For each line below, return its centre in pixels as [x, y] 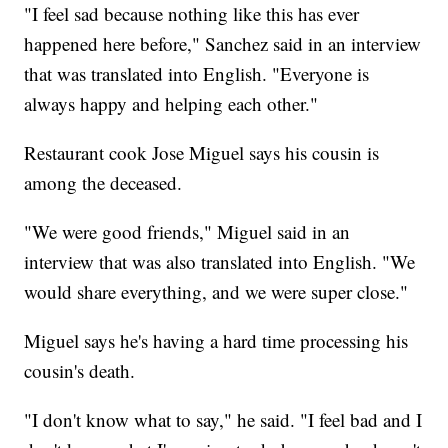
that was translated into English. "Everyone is [197, 73]
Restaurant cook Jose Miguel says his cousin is [202, 152]
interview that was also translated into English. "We [220, 261]
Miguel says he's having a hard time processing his [216, 340]
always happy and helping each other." [171, 103]
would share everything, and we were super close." [216, 291]
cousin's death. [80, 370]
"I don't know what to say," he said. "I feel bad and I [223, 419]
